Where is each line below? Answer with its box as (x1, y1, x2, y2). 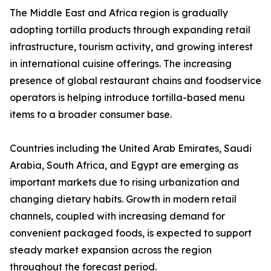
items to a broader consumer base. (10, 108, 172, 121)
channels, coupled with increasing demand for (10, 210, 225, 223)
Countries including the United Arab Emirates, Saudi (10, 142, 252, 155)
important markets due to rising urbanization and (10, 176, 240, 189)
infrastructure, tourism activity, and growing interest (10, 41, 253, 53)
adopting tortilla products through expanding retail (10, 24, 250, 36)
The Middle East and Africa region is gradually (10, 7, 228, 19)
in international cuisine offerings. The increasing (10, 57, 232, 70)
